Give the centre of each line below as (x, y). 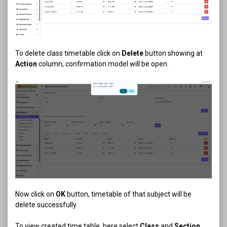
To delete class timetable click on (68, 53)
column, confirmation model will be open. (103, 64)
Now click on (35, 194)
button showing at (173, 53)
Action (26, 64)
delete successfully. (46, 204)
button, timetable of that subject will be (128, 194)
